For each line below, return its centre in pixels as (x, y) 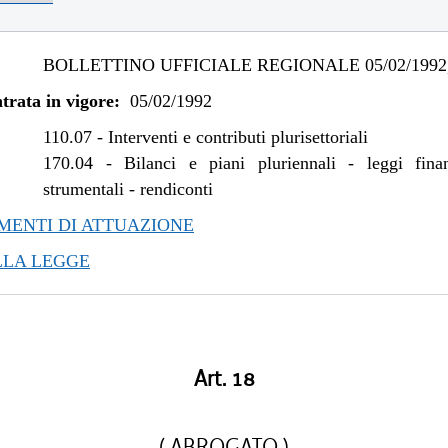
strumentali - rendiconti (128, 189)
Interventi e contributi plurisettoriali (238, 137)
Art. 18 (224, 379)
